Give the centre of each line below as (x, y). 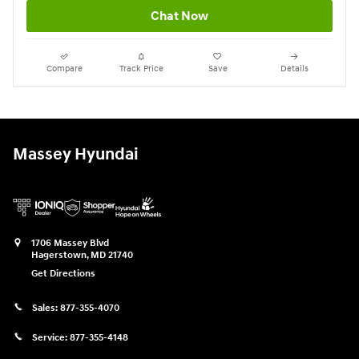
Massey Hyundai (76, 155)
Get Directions (63, 274)
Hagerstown (59, 256)
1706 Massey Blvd (70, 244)
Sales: (46, 308)
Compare (65, 69)
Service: (51, 337)
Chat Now (179, 16)
